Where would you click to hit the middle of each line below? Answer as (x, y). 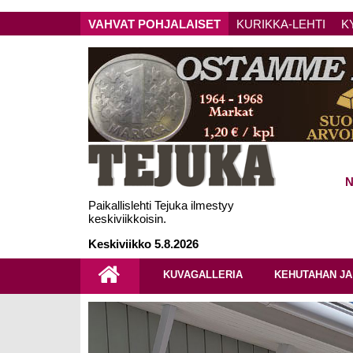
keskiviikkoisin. (127, 219)
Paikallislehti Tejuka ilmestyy (161, 205)
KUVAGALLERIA (203, 275)
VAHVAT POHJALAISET (154, 24)
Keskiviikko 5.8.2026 (143, 244)
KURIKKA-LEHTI (281, 24)
